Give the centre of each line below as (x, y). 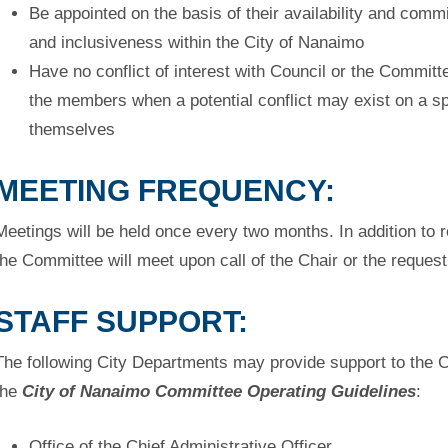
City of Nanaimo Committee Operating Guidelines (218, 391)
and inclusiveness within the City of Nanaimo (196, 42)
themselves (71, 129)
